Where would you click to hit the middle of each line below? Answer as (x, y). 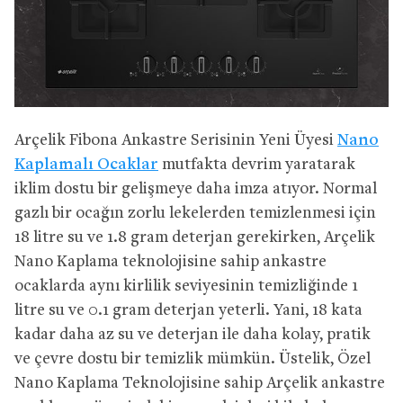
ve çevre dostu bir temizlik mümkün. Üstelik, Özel (193, 359)
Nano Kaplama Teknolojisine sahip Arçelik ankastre (200, 383)
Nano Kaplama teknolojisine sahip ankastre (170, 262)
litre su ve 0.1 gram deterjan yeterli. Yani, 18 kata (188, 310)
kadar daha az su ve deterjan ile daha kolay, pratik (193, 335)
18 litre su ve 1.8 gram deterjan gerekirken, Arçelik (195, 237)
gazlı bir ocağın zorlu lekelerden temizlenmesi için (195, 213)
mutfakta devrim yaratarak (257, 165)
